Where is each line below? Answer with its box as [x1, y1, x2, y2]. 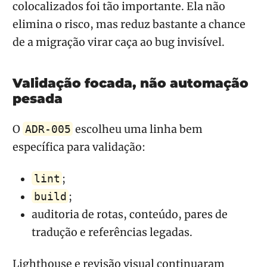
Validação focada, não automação [13, 75, 249, 91]
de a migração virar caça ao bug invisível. [13, 36, 225, 49]
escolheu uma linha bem [73, 122, 203, 136]
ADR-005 [24, 123, 71, 135]
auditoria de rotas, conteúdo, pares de [32, 207, 228, 221]
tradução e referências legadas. [32, 225, 193, 239]
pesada [13, 91, 63, 107]
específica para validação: [13, 140, 145, 154]
